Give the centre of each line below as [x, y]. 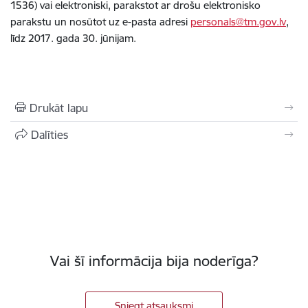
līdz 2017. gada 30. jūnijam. [73, 38]
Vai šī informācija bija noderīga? [154, 261]
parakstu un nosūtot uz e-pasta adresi [100, 22]
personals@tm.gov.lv [238, 22]
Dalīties [49, 135]
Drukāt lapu [59, 108]
